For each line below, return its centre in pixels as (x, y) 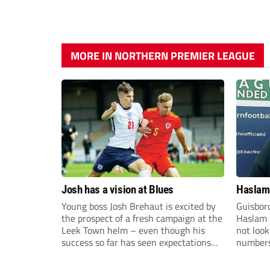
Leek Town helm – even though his (133, 230)
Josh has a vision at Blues (118, 189)
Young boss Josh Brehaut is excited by (139, 206)
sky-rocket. (84, 254)
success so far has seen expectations (136, 242)
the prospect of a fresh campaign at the (142, 218)
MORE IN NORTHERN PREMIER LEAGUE (163, 55)
